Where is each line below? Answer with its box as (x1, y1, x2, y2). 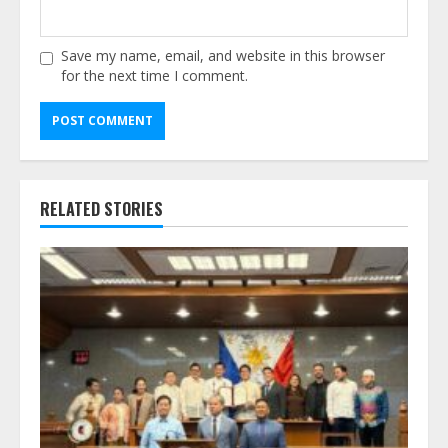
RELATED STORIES (40, 196, 163, 221)
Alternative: (40, 139, 112, 159)
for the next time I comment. (61, 65, 248, 85)
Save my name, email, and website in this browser (61, 45, 385, 65)
